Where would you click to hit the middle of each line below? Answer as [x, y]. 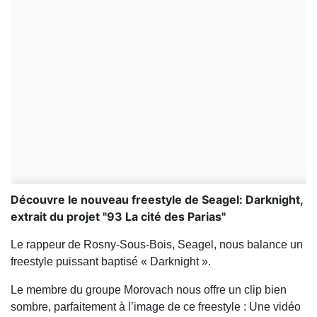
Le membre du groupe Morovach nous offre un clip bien [149, 290]
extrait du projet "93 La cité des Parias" [118, 217]
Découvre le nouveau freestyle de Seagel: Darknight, [157, 200]
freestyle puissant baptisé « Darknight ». [111, 261]
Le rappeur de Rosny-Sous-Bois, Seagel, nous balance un [157, 244]
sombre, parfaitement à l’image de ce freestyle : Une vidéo [156, 307]
